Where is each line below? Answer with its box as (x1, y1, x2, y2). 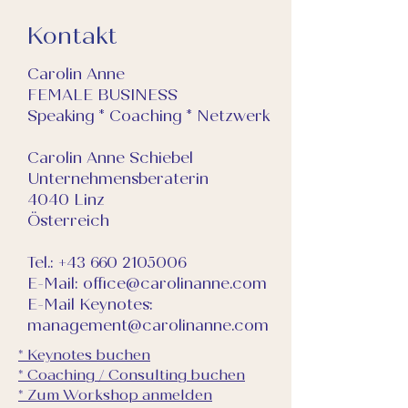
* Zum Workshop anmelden (18, 386, 212, 403)
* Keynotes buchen (18, 346, 150, 363)
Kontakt (27, 21, 117, 50)
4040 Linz (27, 190, 105, 209)
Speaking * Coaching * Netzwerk (27, 107, 270, 126)
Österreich (27, 211, 109, 230)
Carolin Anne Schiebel (27, 148, 193, 168)
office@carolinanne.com (83, 274, 267, 293)
